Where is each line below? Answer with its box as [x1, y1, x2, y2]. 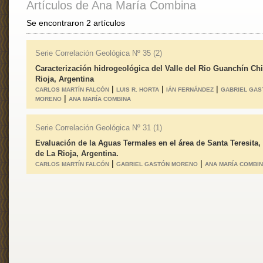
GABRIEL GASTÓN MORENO [116, 161, 198, 167]
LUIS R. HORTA [116, 86, 159, 93]
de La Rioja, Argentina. [35, 149, 119, 158]
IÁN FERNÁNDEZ [166, 86, 214, 93]
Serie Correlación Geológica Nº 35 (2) [35, 49, 162, 58]
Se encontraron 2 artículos [26, 18, 125, 28]
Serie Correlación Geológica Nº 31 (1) [35, 123, 162, 132]
